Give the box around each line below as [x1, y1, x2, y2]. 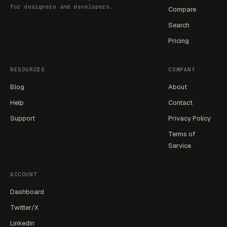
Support [10, 114, 35, 123]
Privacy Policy [168, 114, 211, 123]
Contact [168, 98, 193, 107]
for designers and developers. [10, 3, 113, 10]
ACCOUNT [10, 171, 37, 178]
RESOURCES [10, 66, 45, 73]
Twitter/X [10, 203, 39, 212]
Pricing [168, 36, 190, 45]
